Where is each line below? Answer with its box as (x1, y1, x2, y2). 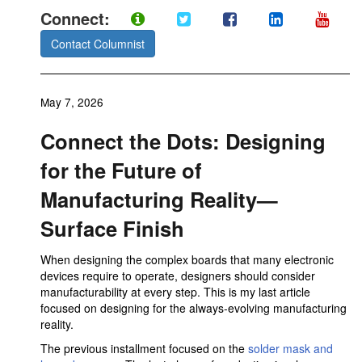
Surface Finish (40, 213, 184, 243)
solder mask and (248, 340, 333, 356)
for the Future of (40, 155, 202, 185)
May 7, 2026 (40, 94, 103, 110)
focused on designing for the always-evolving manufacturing (40, 300, 347, 316)
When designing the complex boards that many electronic (40, 251, 334, 267)
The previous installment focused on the (40, 340, 248, 356)
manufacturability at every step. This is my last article (40, 284, 310, 300)
